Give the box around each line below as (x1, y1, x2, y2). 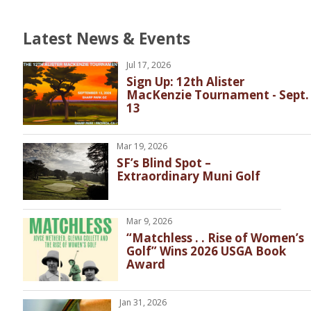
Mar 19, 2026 (116, 140, 167, 153)
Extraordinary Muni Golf (116, 168, 266, 185)
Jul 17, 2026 (126, 59, 171, 71)
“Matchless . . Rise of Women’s (126, 230, 304, 246)
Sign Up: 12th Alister (126, 74, 244, 90)
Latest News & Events (23, 28, 190, 49)
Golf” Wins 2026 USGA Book (126, 243, 286, 260)
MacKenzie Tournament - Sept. (126, 87, 309, 103)
